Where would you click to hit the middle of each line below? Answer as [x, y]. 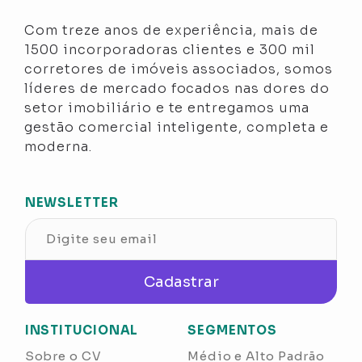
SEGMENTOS [233, 330]
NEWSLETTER [72, 203]
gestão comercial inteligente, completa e [177, 128]
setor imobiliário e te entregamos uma [167, 108]
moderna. [58, 147]
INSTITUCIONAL [82, 330]
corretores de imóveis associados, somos [179, 69]
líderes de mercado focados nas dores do [177, 89]
